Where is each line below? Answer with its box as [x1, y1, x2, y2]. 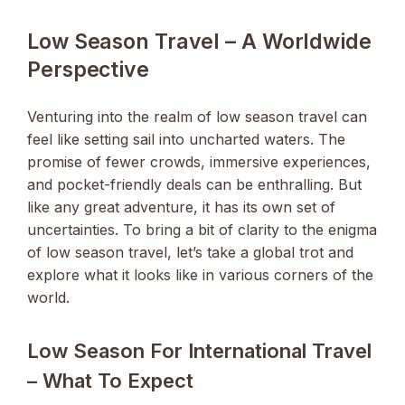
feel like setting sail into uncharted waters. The [27, 130, 345, 149]
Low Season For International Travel [27, 338, 372, 363]
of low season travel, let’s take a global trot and [27, 243, 353, 262]
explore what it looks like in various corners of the [27, 266, 373, 285]
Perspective [27, 57, 149, 83]
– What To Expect [27, 368, 193, 392]
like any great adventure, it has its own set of [27, 198, 335, 217]
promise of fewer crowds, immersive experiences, [27, 153, 371, 172]
